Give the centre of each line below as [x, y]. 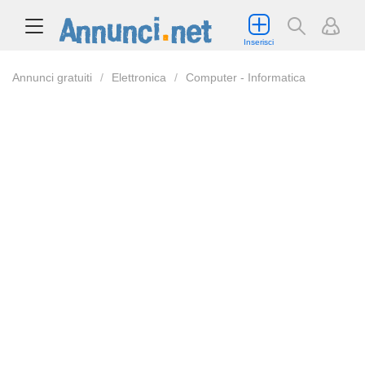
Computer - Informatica [246, 77]
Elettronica [139, 77]
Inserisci [259, 42]
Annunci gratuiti [52, 77]
